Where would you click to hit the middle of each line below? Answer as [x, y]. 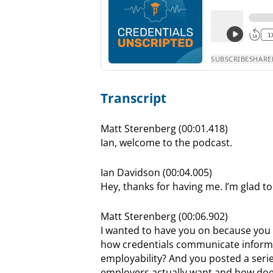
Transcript [133, 98]
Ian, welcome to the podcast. [166, 142]
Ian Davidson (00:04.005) [156, 172]
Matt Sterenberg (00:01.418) [164, 128]
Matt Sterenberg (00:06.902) [164, 216]
